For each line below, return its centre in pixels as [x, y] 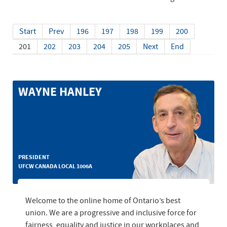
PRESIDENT [34, 157]
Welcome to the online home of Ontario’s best [103, 200]
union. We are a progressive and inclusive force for [111, 213]
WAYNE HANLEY [60, 93]
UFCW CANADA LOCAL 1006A [55, 166]
